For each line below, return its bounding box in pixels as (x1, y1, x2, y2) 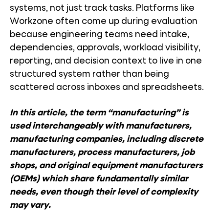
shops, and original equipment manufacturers (10, 161, 203, 170)
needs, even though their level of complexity (10, 188, 198, 197)
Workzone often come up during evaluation (10, 17, 197, 26)
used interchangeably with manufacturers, (10, 122, 192, 131)
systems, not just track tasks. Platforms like (10, 4, 195, 13)
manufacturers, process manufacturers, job (10, 148, 195, 157)
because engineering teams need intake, (10, 30, 189, 39)
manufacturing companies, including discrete (10, 135, 203, 144)
